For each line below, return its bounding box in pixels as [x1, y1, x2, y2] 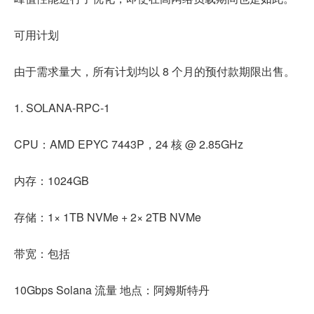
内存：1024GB [14, 172, 89, 189]
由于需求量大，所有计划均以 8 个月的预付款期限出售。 [14, 62, 295, 79]
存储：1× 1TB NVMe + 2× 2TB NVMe [14, 208, 201, 225]
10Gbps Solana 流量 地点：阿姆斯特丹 [14, 281, 210, 298]
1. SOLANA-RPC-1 [14, 99, 110, 116]
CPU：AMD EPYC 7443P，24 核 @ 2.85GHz [14, 135, 243, 152]
